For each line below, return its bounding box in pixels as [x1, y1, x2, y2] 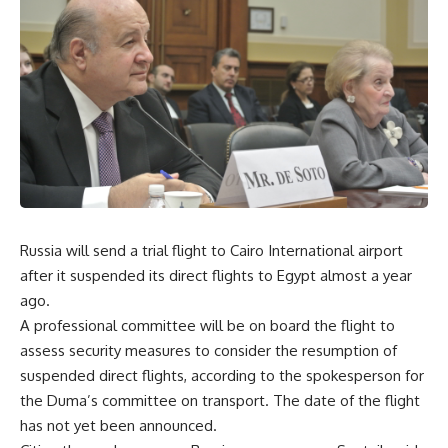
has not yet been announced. [20, 416, 217, 436]
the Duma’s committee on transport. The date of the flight [20, 391, 420, 411]
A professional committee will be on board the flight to [20, 316, 395, 336]
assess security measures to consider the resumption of [20, 341, 397, 361]
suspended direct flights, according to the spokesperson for [20, 366, 424, 386]
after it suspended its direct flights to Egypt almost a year [20, 266, 412, 286]
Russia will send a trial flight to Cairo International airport [20, 241, 403, 261]
